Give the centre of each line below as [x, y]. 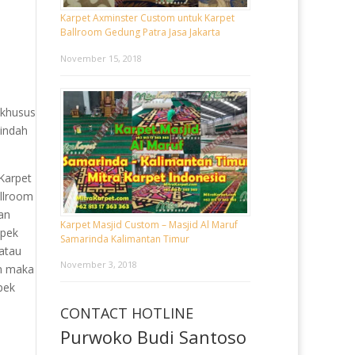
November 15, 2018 [101, 58]
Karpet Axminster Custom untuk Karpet [147, 18]
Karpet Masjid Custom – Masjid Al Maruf [149, 225]
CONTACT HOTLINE [127, 313]
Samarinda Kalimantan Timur [125, 239]
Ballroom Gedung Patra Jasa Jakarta [140, 32]
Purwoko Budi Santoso [153, 337]
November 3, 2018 [99, 265]
